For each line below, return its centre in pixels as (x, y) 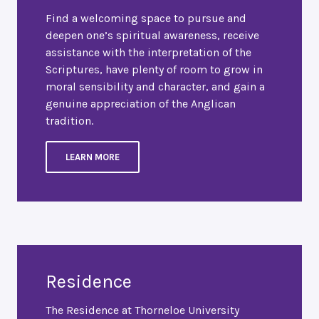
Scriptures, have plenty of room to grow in (154, 70)
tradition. (69, 121)
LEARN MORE (93, 157)
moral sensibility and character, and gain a (155, 87)
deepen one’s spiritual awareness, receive (152, 36)
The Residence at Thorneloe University (142, 310)
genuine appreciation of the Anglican (141, 104)
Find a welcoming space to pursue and (146, 19)
